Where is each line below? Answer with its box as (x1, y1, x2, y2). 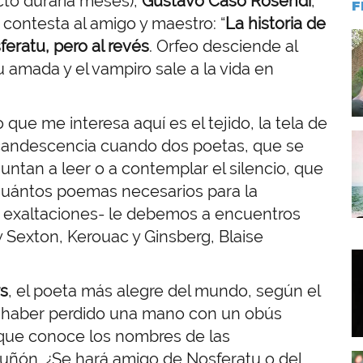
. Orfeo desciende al (149, 36, 297, 56)
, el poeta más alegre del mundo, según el (8, 280, 320, 301)
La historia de (225, 13, 326, 33)
